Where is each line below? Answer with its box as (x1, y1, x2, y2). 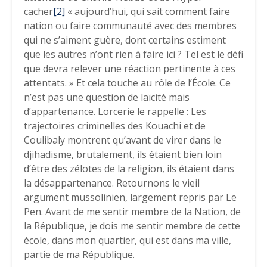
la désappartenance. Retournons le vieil (24, 176, 200, 190)
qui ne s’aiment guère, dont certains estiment (24, 33, 226, 46)
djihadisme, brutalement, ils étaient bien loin (24, 148, 222, 161)
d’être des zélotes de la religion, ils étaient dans (24, 162, 234, 175)
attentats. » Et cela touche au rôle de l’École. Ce (24, 76, 231, 89)
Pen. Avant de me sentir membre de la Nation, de (24, 205, 241, 218)
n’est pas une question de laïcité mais (24, 91, 190, 104)
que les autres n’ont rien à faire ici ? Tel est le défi (24, 48, 243, 61)
